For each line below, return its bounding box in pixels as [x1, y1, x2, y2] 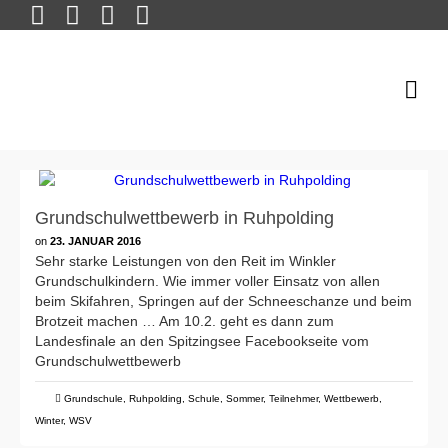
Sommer [226, 393, 263, 404]
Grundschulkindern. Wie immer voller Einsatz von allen [35, 273, 380, 289]
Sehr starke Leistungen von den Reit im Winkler [35, 253, 336, 269]
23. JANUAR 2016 [50, 235, 141, 247]
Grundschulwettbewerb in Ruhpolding [35, 208, 334, 228]
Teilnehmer [269, 393, 318, 404]
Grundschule [64, 393, 123, 404]
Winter [35, 415, 63, 426]
